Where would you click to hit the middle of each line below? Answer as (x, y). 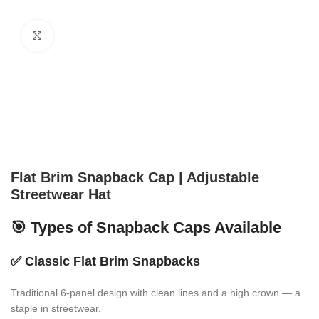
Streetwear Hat (61, 195)
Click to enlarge (88, 36)
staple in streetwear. (56, 309)
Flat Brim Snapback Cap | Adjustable (135, 178)
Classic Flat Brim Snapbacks (113, 262)
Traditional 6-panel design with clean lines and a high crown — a (156, 293)
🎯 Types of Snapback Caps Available (146, 228)
